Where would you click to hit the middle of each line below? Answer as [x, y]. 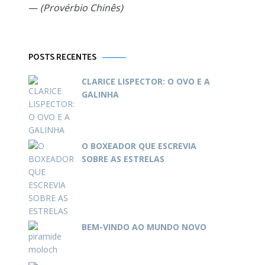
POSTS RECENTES [62, 58]
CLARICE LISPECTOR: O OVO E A [146, 81]
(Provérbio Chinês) [82, 8]
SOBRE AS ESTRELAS [123, 159]
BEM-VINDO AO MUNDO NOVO [144, 227]
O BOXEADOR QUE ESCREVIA [139, 146]
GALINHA [100, 94]
